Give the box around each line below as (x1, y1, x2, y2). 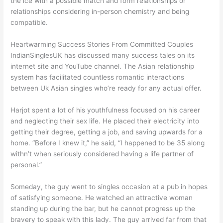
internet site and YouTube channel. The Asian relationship (10, 62, 195, 71)
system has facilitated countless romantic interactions (10, 73, 185, 82)
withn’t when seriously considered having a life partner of (10, 150, 194, 158)
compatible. (10, 18, 48, 27)
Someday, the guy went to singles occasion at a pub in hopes (10, 182, 208, 191)
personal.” (10, 161, 42, 169)
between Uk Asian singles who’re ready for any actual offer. (10, 84, 202, 93)
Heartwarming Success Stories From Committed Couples (10, 40, 194, 49)
